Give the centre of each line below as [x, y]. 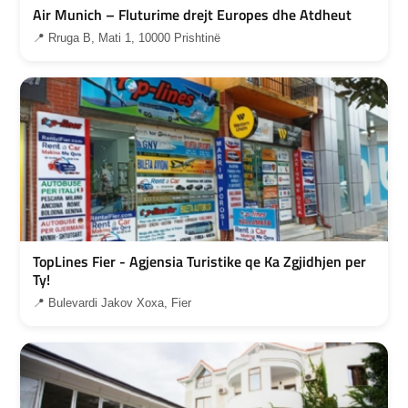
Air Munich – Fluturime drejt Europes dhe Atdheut [192, 15]
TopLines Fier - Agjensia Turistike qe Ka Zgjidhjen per [199, 262]
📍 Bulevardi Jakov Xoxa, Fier [112, 303]
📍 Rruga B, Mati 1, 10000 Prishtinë [127, 38]
